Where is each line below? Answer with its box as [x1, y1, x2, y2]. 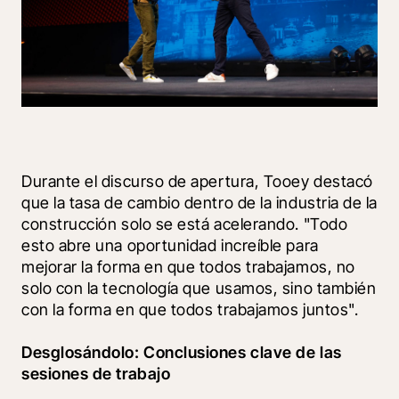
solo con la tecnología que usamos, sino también [21, 278, 377, 297]
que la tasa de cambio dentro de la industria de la [21, 192, 379, 212]
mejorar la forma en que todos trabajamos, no [21, 256, 355, 276]
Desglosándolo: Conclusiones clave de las [21, 342, 342, 362]
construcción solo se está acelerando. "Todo [21, 214, 348, 233]
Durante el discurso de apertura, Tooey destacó [21, 171, 373, 191]
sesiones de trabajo [21, 363, 171, 383]
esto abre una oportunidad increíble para [21, 235, 319, 255]
